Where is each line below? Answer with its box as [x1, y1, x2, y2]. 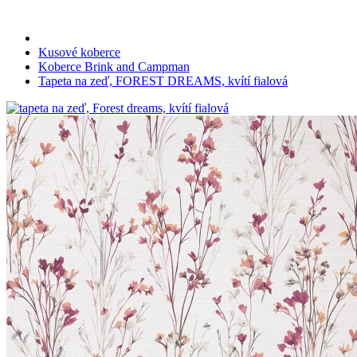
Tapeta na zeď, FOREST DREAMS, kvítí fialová [38, 73, 288, 88]
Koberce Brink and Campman [38, 59, 190, 73]
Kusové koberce [38, 45, 120, 59]
